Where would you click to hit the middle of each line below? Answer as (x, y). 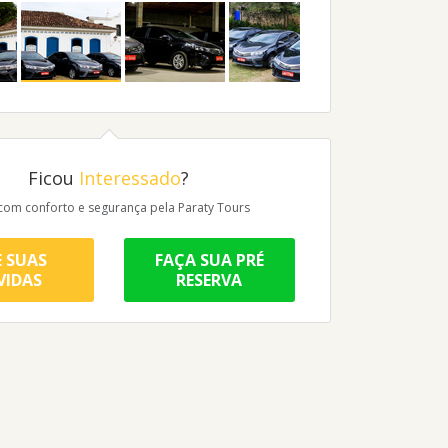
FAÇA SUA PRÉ (209, 260)
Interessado (130, 178)
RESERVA (209, 280)
